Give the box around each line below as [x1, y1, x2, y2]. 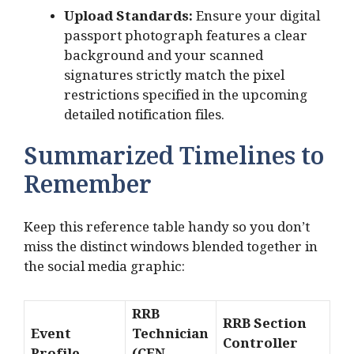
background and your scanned [64, 47, 263, 70]
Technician [132, 326, 209, 348]
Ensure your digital [193, 8, 320, 30]
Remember [24, 171, 152, 210]
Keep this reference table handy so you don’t [24, 220, 310, 242]
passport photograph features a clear [64, 28, 307, 50]
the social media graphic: [24, 259, 185, 281]
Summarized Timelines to [24, 143, 324, 182]
